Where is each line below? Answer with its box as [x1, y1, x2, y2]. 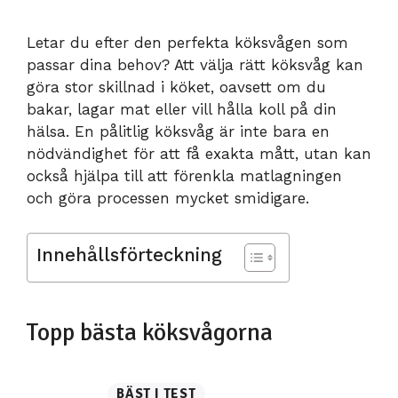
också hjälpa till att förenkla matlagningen [27, 167, 342, 185]
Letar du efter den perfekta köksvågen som [27, 34, 348, 52]
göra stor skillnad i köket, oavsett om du [27, 78, 326, 96]
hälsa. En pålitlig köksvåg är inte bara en [27, 123, 330, 140]
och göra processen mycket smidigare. [27, 189, 309, 207]
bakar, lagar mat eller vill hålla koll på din [27, 100, 337, 118]
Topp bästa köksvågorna [27, 316, 273, 347]
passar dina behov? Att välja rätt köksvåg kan [27, 56, 363, 74]
